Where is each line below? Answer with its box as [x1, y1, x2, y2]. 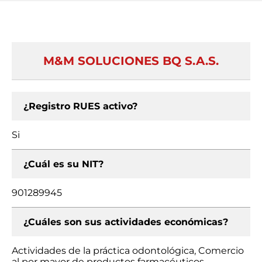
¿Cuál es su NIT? [23, 158, 104, 170]
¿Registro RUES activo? [23, 101, 137, 112]
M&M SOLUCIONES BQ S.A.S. [43, 54, 219, 68]
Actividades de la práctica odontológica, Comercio [12, 245, 244, 256]
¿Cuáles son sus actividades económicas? [23, 216, 228, 227]
